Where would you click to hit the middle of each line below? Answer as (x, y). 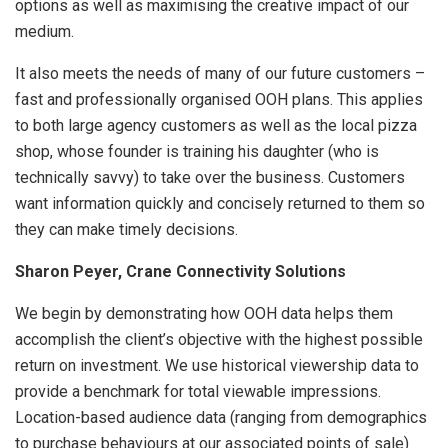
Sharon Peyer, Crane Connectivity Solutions (180, 271)
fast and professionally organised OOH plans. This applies (219, 99)
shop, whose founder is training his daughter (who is (197, 151)
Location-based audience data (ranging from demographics (221, 417)
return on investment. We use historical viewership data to (217, 365)
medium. (44, 31)
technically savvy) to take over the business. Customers (210, 177)
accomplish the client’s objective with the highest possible (219, 339)
